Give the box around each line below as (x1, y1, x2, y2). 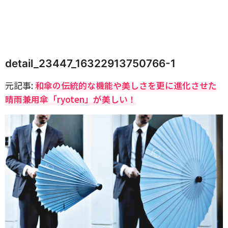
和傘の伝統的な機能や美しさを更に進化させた (35, 79, 217, 92)
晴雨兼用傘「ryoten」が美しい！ (5, 93, 136, 105)
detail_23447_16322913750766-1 (5, 57, 176, 70)
